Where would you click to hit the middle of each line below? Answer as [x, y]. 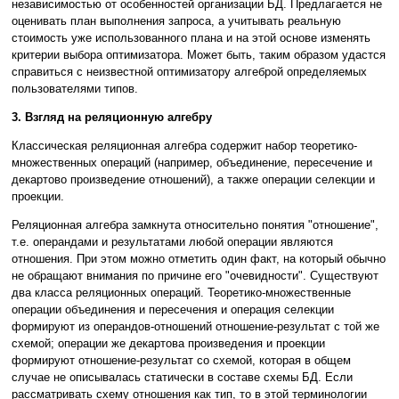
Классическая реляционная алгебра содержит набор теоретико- [184, 146]
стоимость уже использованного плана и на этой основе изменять [191, 38]
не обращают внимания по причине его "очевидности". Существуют [195, 276]
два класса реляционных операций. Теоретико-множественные [181, 293]
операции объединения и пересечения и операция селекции [173, 310]
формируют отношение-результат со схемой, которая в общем [181, 361]
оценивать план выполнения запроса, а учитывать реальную [176, 21]
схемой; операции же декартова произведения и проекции [168, 344]
